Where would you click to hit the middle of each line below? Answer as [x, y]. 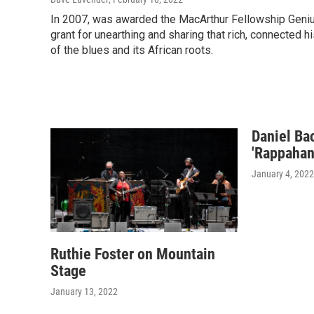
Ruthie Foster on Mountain [133, 254]
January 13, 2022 [84, 292]
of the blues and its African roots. [132, 50]
